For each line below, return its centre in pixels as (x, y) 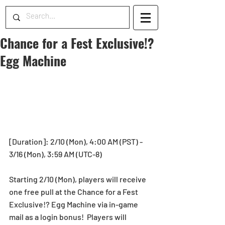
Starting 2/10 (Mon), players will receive (78, 179)
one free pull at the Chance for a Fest (74, 191)
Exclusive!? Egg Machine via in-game (74, 204)
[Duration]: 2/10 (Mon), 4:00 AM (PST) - (77, 141)
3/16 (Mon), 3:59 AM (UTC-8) (55, 154)
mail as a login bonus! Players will (69, 216)
